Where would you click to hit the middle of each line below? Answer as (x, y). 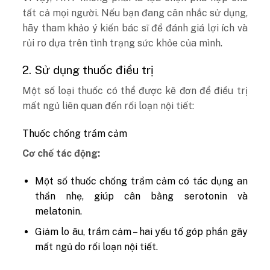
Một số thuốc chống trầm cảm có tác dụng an (141, 181)
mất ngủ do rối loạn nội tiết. (97, 247)
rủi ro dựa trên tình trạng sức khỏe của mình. (123, 43)
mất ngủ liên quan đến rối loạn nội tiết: (108, 106)
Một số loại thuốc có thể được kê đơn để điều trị (135, 91)
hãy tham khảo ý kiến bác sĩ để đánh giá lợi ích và (135, 28)
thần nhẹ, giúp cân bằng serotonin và (141, 196)
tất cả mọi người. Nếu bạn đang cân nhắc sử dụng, (135, 13)
